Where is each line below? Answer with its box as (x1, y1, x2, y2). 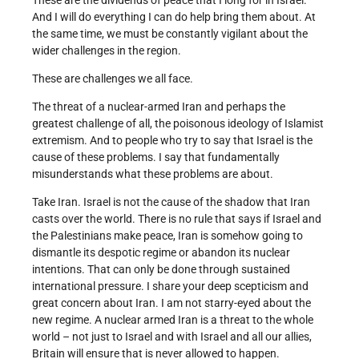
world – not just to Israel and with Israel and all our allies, (32, 330, 312, 344)
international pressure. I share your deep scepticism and (32, 280, 309, 293)
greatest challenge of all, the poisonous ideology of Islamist (32, 117, 324, 131)
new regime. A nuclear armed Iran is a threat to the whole (32, 313, 313, 327)
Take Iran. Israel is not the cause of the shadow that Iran (32, 196, 310, 209)
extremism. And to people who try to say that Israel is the (32, 134, 313, 147)
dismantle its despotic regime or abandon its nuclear (32, 246, 290, 260)
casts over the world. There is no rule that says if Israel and (32, 212, 321, 226)
